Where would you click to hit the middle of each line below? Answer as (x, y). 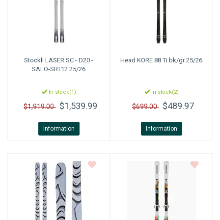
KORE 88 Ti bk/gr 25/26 (169, 60)
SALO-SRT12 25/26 (59, 69)
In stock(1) (61, 92)
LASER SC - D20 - (69, 60)
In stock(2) (164, 92)
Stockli (34, 60)
